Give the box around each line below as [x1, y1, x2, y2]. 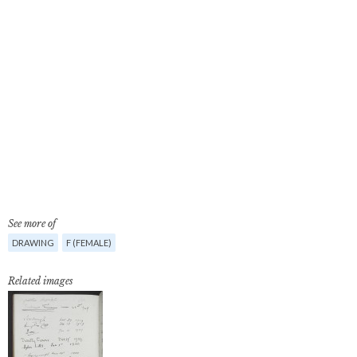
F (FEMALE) [66, 237, 112, 248]
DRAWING [12, 237, 54, 248]
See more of [8, 218, 56, 229]
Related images [8, 275, 73, 287]
